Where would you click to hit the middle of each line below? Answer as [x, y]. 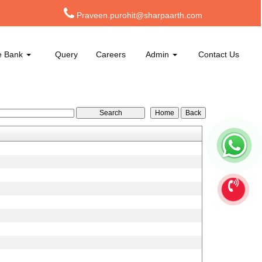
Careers [111, 54]
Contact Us [219, 54]
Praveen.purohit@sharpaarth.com [139, 15]
